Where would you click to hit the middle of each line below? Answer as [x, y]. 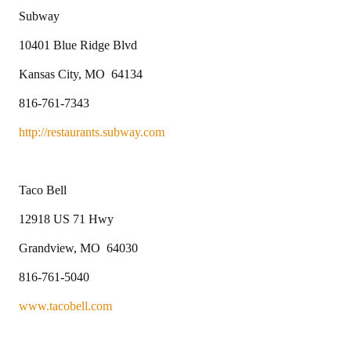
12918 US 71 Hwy [66, 219]
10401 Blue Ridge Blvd [78, 45]
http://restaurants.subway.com [92, 132]
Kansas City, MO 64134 [81, 74]
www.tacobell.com [65, 306]
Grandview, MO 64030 [78, 248]
